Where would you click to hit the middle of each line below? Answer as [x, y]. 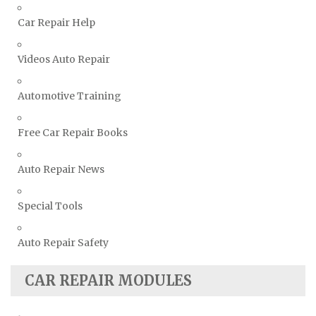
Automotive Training [69, 96]
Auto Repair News [61, 169]
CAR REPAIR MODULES [108, 280]
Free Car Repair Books [73, 132]
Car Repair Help [56, 22]
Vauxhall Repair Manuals [92, 10]
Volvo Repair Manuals [85, 54]
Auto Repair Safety [63, 242]
